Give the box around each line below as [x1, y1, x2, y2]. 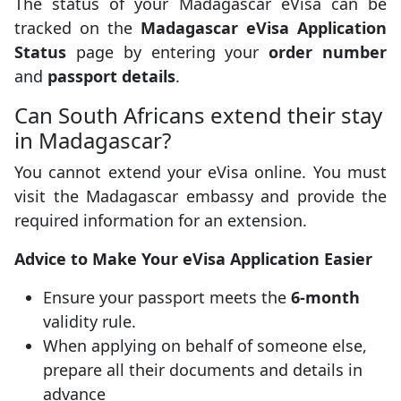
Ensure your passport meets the [43, 286, 291, 308]
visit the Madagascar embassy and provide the [14, 184, 387, 207]
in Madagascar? [14, 124, 171, 155]
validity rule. [43, 310, 136, 332]
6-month [291, 286, 360, 308]
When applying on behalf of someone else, [43, 334, 367, 356]
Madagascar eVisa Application [141, 16, 387, 38]
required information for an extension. [14, 209, 307, 231]
